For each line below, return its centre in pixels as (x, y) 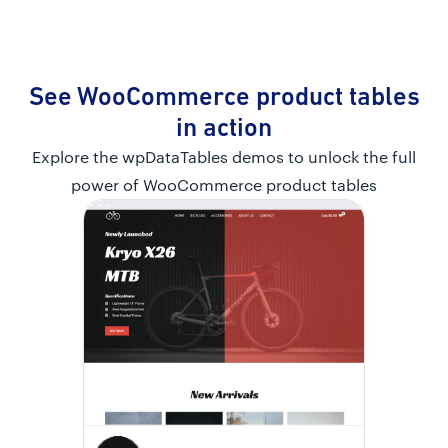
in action (224, 126)
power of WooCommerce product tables (224, 184)
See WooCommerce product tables (224, 95)
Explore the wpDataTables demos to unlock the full (224, 156)
